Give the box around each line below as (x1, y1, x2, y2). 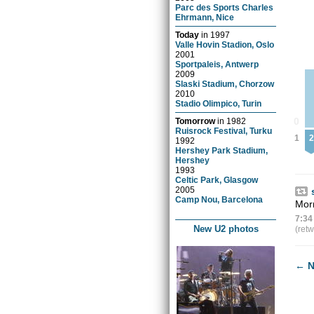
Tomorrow (175, 116, 216, 125)
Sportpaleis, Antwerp (175, 59, 259, 69)
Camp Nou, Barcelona (175, 194, 264, 204)
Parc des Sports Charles (175, 2, 274, 12)
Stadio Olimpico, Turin (175, 98, 262, 108)
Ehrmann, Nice (175, 12, 235, 22)
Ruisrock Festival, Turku (175, 125, 273, 135)
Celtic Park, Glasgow (175, 175, 259, 184)
